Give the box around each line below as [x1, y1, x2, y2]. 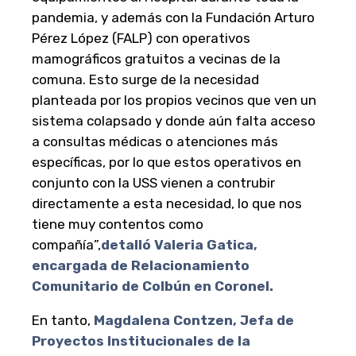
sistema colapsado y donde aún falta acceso [32, 113, 315, 130]
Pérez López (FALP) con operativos [32, 30, 250, 47]
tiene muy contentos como [32, 216, 203, 233]
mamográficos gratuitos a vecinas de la [32, 51, 281, 68]
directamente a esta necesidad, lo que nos [32, 195, 302, 212]
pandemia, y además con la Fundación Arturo [32, 10, 315, 26]
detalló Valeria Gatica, [101, 237, 257, 253]
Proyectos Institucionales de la [32, 333, 250, 350]
